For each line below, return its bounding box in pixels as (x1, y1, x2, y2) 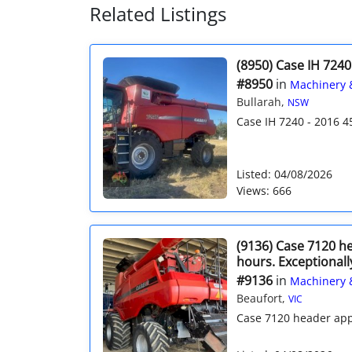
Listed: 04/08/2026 (236, 166, 332, 181)
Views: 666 (236, 182, 291, 198)
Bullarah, (236, 93, 288, 109)
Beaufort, (236, 290, 288, 306)
